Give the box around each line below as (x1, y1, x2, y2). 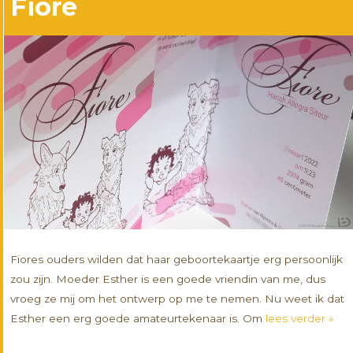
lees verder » (266, 312, 334, 325)
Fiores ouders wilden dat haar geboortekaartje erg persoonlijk (10, 253, 344, 266)
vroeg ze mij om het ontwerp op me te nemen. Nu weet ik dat (10, 292, 345, 306)
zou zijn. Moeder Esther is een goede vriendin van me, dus (10, 273, 326, 286)
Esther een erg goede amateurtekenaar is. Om (10, 312, 266, 325)
